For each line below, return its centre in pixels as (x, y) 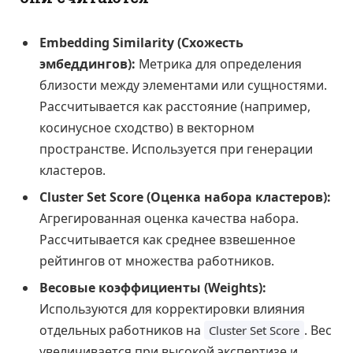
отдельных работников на (122, 330)
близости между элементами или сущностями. (183, 85)
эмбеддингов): (87, 63)
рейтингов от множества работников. (157, 260)
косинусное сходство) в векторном (147, 127)
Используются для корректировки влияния (172, 308)
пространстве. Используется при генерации (176, 149)
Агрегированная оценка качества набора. (169, 218)
